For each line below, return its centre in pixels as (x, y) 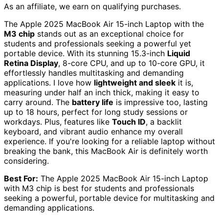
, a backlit (164, 122)
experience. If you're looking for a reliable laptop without (109, 142)
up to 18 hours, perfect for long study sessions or (96, 112)
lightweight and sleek (135, 83)
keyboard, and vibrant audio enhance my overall (93, 132)
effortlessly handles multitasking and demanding (94, 73)
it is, (184, 83)
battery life (93, 102)
